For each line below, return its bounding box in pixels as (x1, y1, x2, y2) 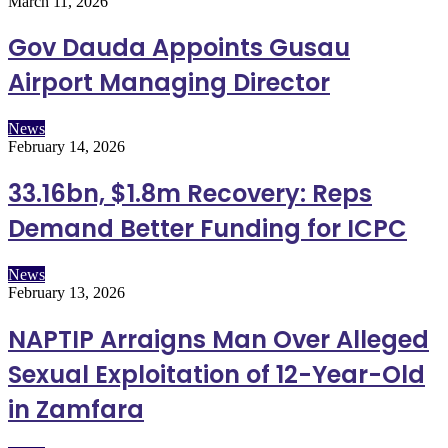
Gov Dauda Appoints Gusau (8, 31, 350, 65)
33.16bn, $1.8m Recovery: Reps (8, 177, 372, 211)
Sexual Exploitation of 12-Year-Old (8, 358, 425, 392)
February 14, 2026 (8, 138, 125, 156)
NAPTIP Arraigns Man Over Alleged (8, 323, 429, 357)
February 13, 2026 (8, 284, 125, 302)
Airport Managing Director (8, 66, 330, 100)
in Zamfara (8, 393, 144, 427)
